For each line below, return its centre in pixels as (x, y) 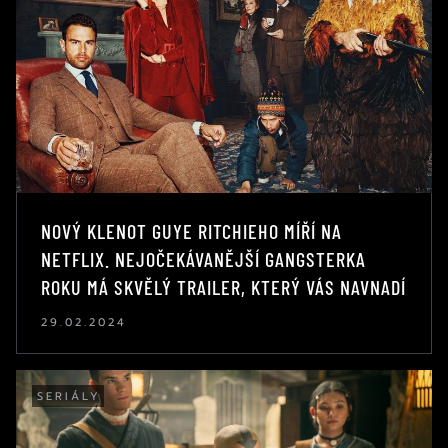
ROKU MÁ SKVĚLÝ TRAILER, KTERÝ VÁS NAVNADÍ (223, 286)
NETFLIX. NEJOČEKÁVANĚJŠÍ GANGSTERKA (203, 258)
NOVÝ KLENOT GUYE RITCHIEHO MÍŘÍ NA (191, 230)
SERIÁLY (69, 396)
